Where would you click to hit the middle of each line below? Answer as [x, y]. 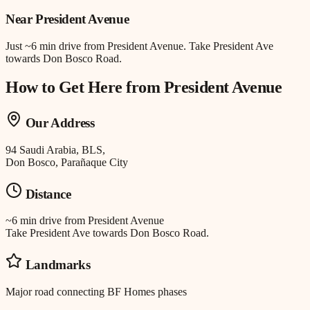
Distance [47, 194]
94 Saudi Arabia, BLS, [55, 150]
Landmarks [56, 265]
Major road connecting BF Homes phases [96, 291]
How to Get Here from [85, 88]
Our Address [58, 123]
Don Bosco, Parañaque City [67, 163]
